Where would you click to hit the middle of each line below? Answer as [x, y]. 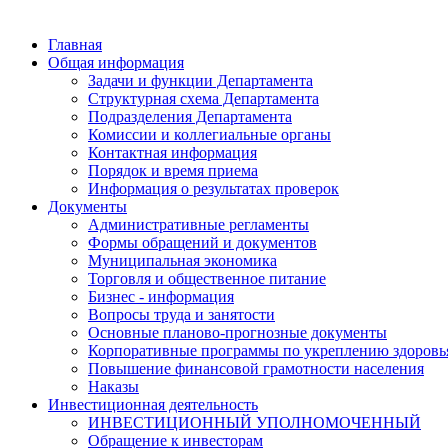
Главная [75, 44]
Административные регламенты [198, 224]
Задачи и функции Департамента [200, 80]
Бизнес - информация [161, 296]
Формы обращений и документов [202, 242]
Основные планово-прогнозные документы [237, 332]
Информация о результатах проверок [213, 188]
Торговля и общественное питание [207, 278]
